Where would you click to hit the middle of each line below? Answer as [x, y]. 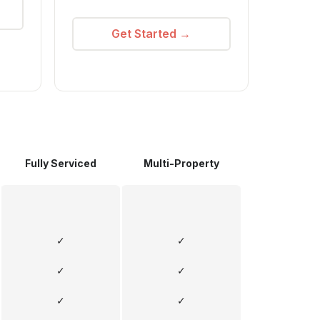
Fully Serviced [60, 163]
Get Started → [151, 34]
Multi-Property [181, 163]
